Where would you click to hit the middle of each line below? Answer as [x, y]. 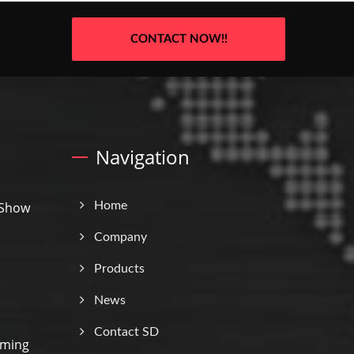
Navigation [143, 156]
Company [121, 237]
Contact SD [126, 331]
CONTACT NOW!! [179, 39]
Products [119, 268]
